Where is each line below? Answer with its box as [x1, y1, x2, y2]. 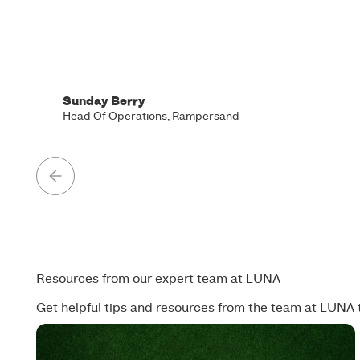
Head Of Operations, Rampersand [63, 110, 240, 122]
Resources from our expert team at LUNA [36, 272, 281, 285]
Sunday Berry [63, 94, 146, 108]
